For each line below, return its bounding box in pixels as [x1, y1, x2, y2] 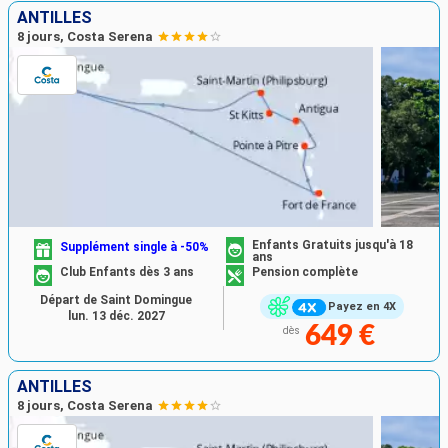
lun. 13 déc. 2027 [67, 308, 165, 323]
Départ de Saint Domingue [40, 292, 192, 307]
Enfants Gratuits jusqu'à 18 [252, 237, 413, 252]
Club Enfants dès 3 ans [60, 265, 195, 280]
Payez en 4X [327, 300, 396, 314]
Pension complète [252, 265, 358, 280]
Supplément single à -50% [60, 239, 210, 254]
